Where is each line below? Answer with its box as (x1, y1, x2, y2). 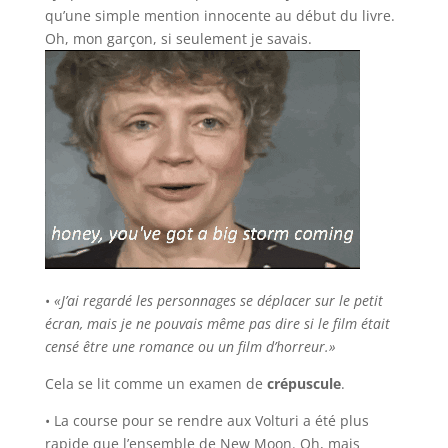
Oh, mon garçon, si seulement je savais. (44, 28, 312, 48)
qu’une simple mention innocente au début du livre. (44, 5, 395, 25)
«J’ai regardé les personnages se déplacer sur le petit (53, 290, 383, 310)
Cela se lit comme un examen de (44, 373, 267, 393)
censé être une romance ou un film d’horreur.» (44, 336, 336, 356)
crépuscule (266, 373, 341, 393)
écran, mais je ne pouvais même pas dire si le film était (44, 313, 390, 333)
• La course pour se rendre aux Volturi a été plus (44, 410, 369, 430)
